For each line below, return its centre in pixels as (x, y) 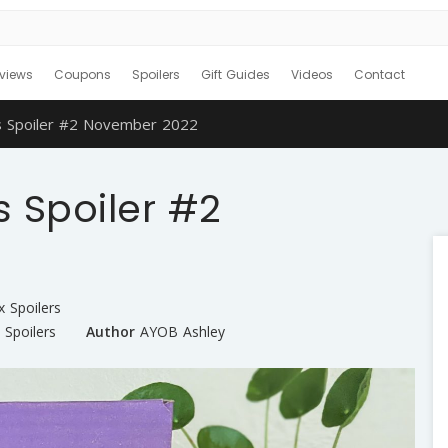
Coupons (82, 74)
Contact (379, 74)
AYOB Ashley (182, 331)
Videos (312, 74)
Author (110, 331)
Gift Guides (235, 74)
